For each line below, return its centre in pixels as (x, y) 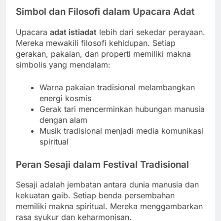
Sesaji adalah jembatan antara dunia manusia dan (107, 185)
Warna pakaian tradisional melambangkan (117, 87)
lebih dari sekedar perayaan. (151, 32)
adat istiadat (73, 32)
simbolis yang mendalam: (63, 64)
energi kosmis (65, 98)
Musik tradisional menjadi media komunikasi (121, 130)
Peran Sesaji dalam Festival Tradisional (102, 164)
